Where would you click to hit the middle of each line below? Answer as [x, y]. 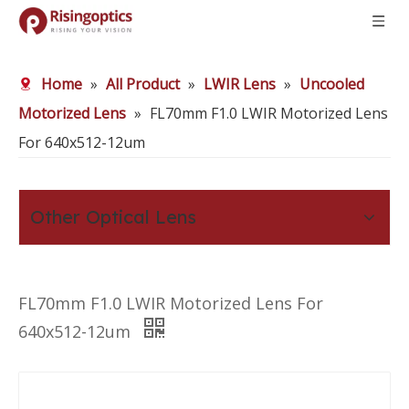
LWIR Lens [240, 84]
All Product [143, 84]
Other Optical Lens [113, 217]
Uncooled [332, 84]
